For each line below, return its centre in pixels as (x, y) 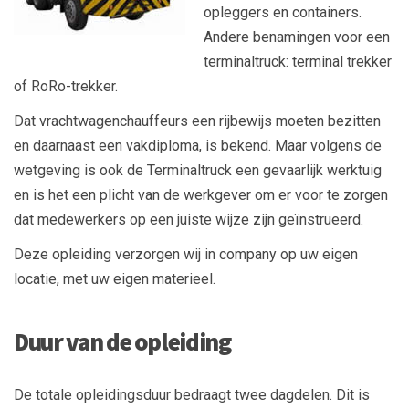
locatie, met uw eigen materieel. (115, 278)
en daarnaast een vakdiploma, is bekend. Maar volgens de (198, 145)
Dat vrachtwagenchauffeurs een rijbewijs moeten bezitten (197, 121)
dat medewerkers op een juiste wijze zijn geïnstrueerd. (189, 219)
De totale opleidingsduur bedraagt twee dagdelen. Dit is (192, 394)
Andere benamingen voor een (297, 37)
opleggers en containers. (283, 12)
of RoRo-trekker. (66, 86)
